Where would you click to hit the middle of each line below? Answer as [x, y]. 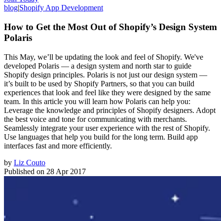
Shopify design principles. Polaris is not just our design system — [106, 74]
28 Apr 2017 [66, 171]
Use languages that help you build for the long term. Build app [101, 137]
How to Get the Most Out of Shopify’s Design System [110, 27]
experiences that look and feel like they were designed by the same [107, 92]
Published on [24, 171]
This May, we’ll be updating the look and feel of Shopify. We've [104, 57]
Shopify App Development [61, 8]
